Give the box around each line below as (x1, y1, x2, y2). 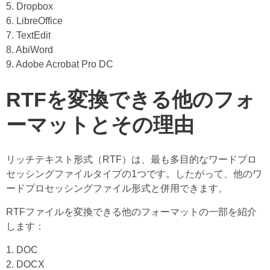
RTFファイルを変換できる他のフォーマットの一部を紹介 (6, 207, 257, 217)
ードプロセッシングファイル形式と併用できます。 (6, 183, 228, 193)
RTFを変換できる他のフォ (6, 88, 256, 111)
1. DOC (6, 245, 38, 255)
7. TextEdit (6, 30, 51, 40)
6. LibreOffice (6, 16, 63, 26)
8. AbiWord (6, 45, 53, 55)
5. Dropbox (6, 1, 53, 11)
